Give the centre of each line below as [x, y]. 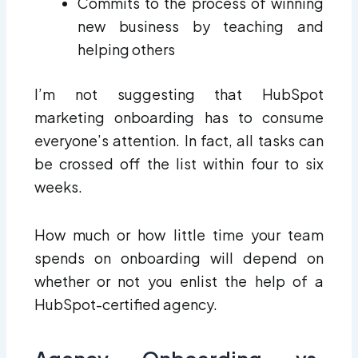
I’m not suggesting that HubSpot [179, 93]
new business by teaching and [201, 26]
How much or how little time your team [179, 235]
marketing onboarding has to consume [179, 117]
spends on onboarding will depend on [179, 258]
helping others [126, 49]
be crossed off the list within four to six [179, 163]
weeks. [59, 186]
